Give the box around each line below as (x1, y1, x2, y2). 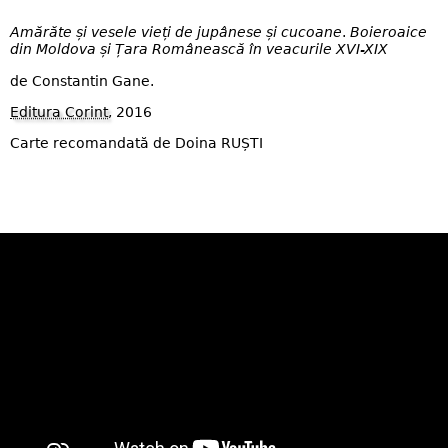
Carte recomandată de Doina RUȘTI (10, 135, 263, 152)
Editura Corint (10, 103, 108, 120)
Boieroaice (350, 24, 427, 41)
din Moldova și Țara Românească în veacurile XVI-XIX (10, 41, 388, 58)
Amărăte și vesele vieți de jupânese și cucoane (10, 24, 342, 41)
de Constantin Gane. (10, 72, 154, 89)
